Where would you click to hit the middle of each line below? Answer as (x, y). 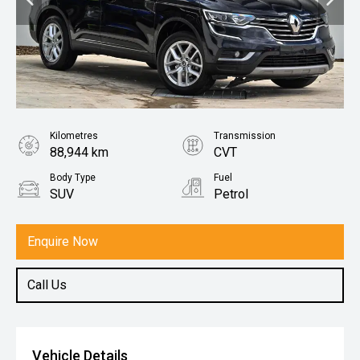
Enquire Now (63, 241)
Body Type (73, 177)
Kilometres (74, 135)
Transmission (245, 135)
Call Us (47, 284)
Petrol (231, 194)
